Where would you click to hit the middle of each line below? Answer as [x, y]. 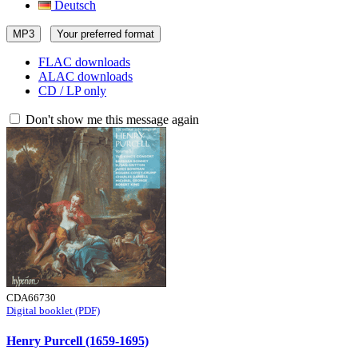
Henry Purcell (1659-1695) [78, 341]
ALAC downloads [86, 76]
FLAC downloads [84, 62]
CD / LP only [72, 91]
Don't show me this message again [111, 119]
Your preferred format [105, 34]
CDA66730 [31, 298]
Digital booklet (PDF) [53, 310]
